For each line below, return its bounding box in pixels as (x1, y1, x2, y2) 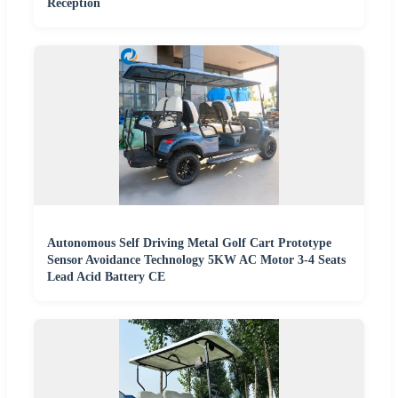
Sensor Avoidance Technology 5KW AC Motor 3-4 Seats (47, 253, 346, 267)
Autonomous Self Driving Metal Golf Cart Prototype (47, 236, 331, 251)
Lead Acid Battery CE (47, 270, 165, 284)
